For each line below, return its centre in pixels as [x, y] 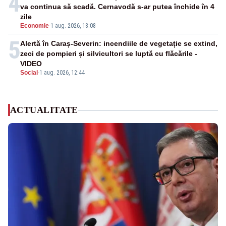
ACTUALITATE [44, 110]
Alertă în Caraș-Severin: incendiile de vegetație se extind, [119, 44]
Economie [35, 26]
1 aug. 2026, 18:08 [73, 26]
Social [29, 73]
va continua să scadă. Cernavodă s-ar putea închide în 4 [117, 7]
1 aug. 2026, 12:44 [62, 73]
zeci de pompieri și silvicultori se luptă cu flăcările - [109, 54]
